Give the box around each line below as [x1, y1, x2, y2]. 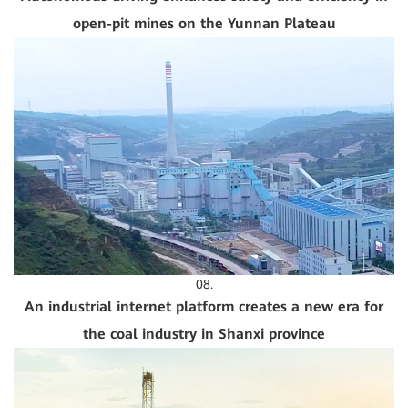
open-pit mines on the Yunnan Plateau [72, 15, 336, 32]
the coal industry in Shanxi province [83, 326, 325, 343]
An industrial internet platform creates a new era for [25, 299, 383, 316]
